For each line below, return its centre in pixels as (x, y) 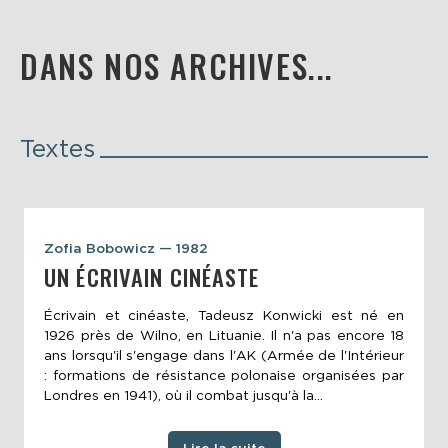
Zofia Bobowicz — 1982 (126, 248)
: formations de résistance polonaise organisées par (224, 374)
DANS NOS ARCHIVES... (177, 66)
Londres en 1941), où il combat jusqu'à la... (183, 394)
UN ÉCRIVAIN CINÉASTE (152, 277)
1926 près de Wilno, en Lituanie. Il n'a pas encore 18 (224, 334)
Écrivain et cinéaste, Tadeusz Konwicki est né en (224, 314)
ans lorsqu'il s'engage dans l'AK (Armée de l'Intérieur (224, 354)
